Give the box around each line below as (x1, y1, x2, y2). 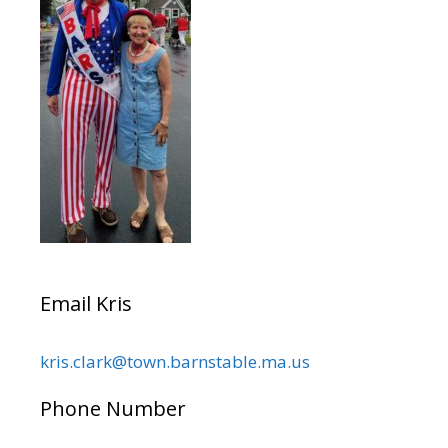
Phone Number (40, 395, 186, 423)
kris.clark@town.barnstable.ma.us (40, 350, 310, 374)
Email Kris (40, 290, 132, 318)
